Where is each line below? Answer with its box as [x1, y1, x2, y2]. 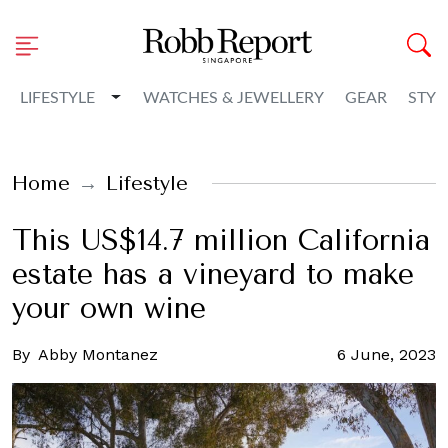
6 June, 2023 [337, 345, 436, 364]
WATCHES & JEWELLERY [142, 90, 324, 106]
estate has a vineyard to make [12, 258, 414, 291]
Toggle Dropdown [110, 87, 244, 107]
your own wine [12, 292, 206, 325]
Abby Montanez [38, 345, 158, 364]
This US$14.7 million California [12, 224, 430, 257]
